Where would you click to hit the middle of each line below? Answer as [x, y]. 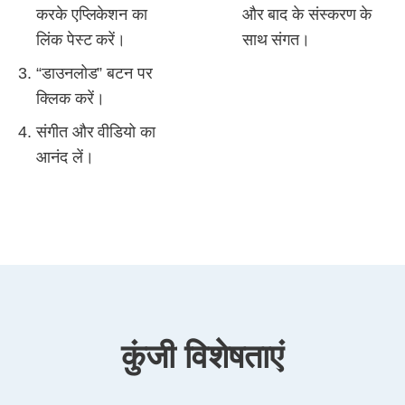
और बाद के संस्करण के [307, 14]
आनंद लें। [65, 157]
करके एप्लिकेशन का [92, 14]
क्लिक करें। [71, 99]
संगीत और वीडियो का [96, 132]
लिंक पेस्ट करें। [81, 40]
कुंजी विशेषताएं [202, 357]
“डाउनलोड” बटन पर [94, 73]
